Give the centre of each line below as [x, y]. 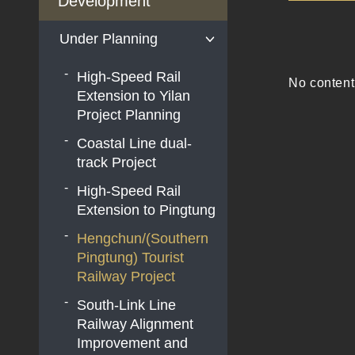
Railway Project [126, 276]
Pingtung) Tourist [131, 257]
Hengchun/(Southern [143, 238]
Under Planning [108, 39]
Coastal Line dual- [135, 143]
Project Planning [129, 115]
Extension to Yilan [134, 95]
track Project [117, 162]
